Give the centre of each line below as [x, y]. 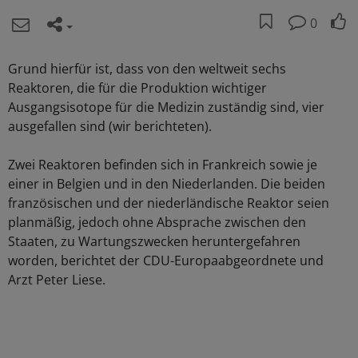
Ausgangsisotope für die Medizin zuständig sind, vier [166, 107]
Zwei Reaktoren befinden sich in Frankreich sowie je [163, 165]
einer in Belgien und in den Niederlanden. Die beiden [167, 184]
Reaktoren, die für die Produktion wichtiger [137, 88]
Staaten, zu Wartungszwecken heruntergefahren [154, 241]
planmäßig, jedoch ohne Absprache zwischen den [157, 222]
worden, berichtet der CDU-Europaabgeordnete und [166, 261]
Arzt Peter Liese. [57, 280]
